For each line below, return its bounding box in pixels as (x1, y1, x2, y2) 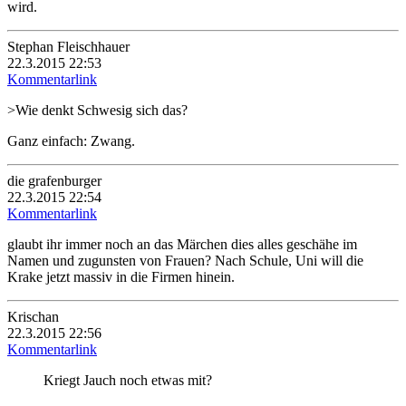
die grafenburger (7, 172, 101, 188)
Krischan (7, 308, 59, 324)
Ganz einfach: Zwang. (7, 132, 135, 149)
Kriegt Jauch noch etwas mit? (43, 372, 212, 388)
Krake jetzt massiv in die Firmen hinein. (7, 268, 235, 285)
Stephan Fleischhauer (7, 38, 130, 54)
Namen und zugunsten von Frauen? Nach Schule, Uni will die (7, 252, 363, 268)
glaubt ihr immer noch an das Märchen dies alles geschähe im (7, 236, 357, 252)
